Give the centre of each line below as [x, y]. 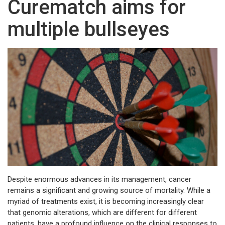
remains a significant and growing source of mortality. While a [109, 190]
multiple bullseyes [89, 30]
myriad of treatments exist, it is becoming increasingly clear [106, 201]
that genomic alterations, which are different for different [102, 212]
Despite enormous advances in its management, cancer [99, 179]
